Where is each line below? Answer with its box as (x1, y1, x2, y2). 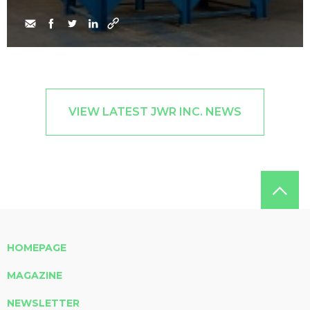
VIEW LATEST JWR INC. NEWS (69, 105, 241, 118)
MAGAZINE (7, 269, 62, 282)
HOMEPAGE (7, 241, 66, 254)
